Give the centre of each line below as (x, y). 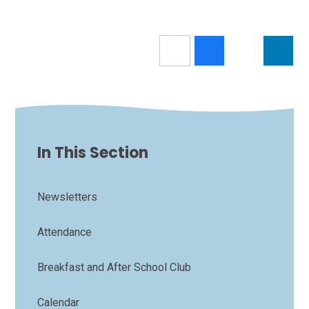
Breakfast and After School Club (114, 268)
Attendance (65, 232)
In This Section (93, 153)
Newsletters (68, 197)
